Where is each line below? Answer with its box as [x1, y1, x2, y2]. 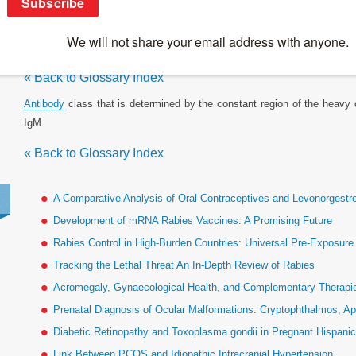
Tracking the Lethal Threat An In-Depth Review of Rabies [53, 258, 315, 271]
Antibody [24, 97, 65, 110]
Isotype [24, 23, 80, 41]
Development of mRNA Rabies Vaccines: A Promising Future [53, 214, 333, 226]
